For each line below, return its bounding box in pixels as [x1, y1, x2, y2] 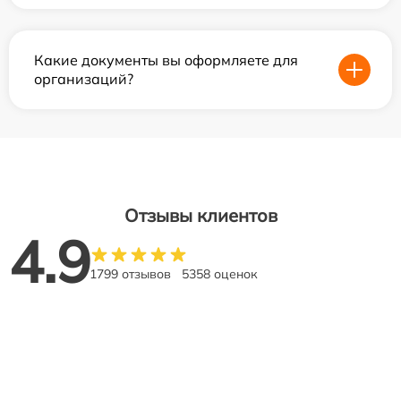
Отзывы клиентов [124, 204, 277, 226]
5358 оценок [182, 266, 258, 282]
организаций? [34, 70, 133, 88]
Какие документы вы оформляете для [34, 51, 298, 69]
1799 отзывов [90, 266, 171, 282]
